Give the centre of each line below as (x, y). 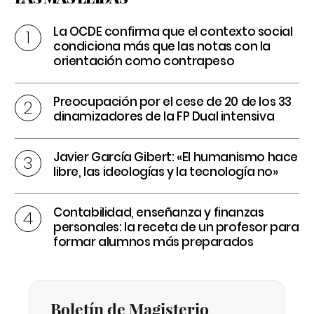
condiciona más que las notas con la (162, 46)
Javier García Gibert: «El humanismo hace (176, 157)
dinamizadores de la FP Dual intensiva (164, 116)
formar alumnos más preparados (153, 241)
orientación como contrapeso (144, 61)
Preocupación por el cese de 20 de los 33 (173, 101)
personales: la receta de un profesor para (176, 227)
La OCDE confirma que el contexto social (173, 31)
